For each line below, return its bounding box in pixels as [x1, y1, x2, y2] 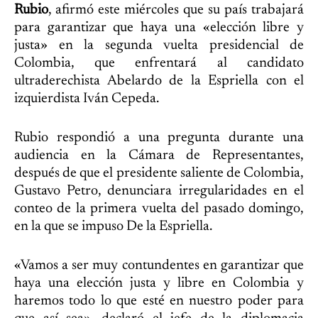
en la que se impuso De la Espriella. [14, 219, 212, 234]
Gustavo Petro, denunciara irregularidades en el [14, 183, 304, 198]
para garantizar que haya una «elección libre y [14, 20, 304, 35]
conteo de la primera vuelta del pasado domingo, [14, 201, 304, 216]
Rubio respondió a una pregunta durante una [14, 130, 304, 145]
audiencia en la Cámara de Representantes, [14, 148, 304, 163]
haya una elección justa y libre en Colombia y [14, 275, 304, 290]
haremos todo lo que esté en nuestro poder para [14, 293, 304, 308]
